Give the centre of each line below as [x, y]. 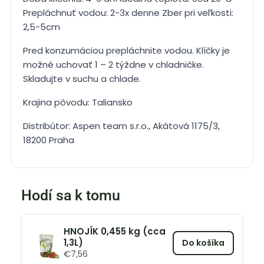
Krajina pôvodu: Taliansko [78, 103]
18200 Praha [49, 140]
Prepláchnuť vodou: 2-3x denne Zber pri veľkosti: [128, 13]
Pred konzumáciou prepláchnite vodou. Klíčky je [126, 51]
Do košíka [203, 242]
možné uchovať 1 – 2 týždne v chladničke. [113, 65]
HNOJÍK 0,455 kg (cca [114, 231]
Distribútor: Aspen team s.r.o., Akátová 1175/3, [121, 126]
